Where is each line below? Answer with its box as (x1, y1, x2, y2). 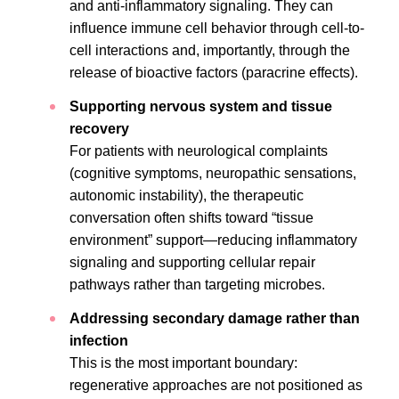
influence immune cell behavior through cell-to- (69, 20, 364, 36)
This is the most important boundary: (69, 355, 297, 370)
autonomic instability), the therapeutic (69, 188, 304, 203)
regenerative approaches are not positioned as (69, 378, 362, 393)
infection (69, 333, 128, 348)
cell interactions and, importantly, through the (69, 43, 350, 58)
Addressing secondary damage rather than (69, 311, 360, 326)
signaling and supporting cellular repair (69, 255, 315, 270)
